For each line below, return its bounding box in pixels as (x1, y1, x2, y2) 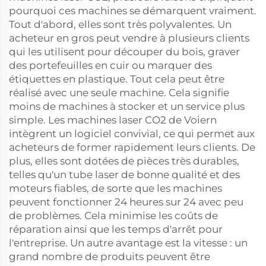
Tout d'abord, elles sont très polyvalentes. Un (9, 18, 232, 30)
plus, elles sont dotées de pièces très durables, (9, 155, 239, 167)
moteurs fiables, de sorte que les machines (9, 182, 222, 194)
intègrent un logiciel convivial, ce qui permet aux (9, 128, 255, 140)
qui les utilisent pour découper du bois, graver (9, 46, 240, 58)
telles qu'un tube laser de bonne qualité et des (9, 169, 240, 180)
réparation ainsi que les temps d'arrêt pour (9, 223, 223, 235)
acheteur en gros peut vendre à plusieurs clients (9, 32, 249, 44)
